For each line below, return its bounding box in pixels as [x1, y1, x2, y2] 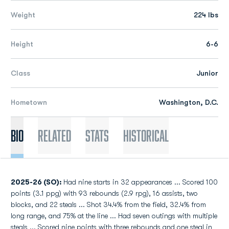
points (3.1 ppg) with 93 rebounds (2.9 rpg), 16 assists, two [11, 189, 198, 197]
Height [11, 40, 33, 48]
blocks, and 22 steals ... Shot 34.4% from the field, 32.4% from [11, 200, 206, 209]
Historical [123, 127, 169, 144]
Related [38, 127, 71, 144]
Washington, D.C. [159, 98, 218, 106]
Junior [196, 69, 218, 77]
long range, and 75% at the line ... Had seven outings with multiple [11, 212, 217, 220]
